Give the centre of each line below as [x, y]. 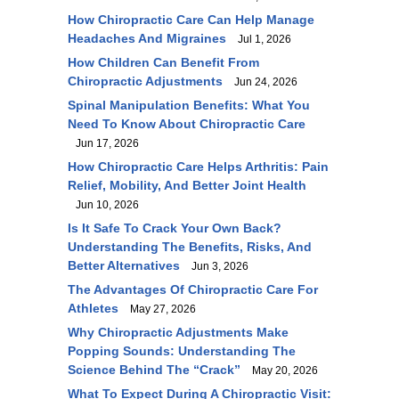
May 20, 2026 [281, 370]
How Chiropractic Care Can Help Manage [191, 20]
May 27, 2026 [159, 309]
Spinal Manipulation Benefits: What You [189, 105]
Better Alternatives [124, 265]
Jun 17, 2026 [103, 143]
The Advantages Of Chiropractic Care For [193, 289]
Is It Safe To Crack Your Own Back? [175, 228]
